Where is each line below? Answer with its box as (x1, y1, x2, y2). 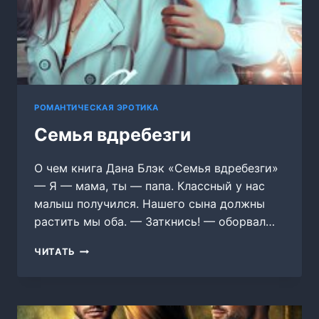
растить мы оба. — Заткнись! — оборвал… (34, 214, 275, 229)
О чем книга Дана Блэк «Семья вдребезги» (34, 161, 278, 176)
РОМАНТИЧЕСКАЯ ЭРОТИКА (34, 103, 159, 113)
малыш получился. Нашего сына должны (34, 197, 265, 211)
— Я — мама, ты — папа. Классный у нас (34, 179, 265, 194)
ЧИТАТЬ (34, 246, 75, 258)
